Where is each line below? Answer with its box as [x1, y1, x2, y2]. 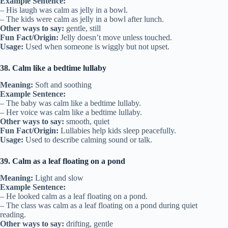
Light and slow [33, 173, 83, 182]
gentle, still [64, 24, 101, 33]
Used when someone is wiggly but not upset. [23, 42, 169, 51]
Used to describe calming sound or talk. [23, 135, 152, 145]
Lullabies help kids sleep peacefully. [59, 126, 176, 135]
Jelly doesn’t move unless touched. [59, 33, 172, 42]
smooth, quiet [64, 117, 109, 126]
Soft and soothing [33, 80, 92, 90]
